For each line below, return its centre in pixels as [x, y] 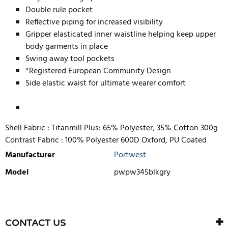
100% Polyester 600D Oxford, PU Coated [136, 140]
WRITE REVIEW [45, 203]
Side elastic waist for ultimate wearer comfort [106, 83]
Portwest [130, 155]
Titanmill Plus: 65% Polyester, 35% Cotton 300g [135, 128]
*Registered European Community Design [98, 71]
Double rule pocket [59, 10]
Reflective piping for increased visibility [94, 22]
